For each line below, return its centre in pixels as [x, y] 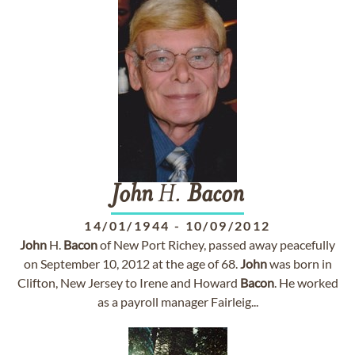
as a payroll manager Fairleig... [177, 302]
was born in [299, 263]
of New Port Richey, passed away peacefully [216, 244]
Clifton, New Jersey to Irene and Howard [128, 282]
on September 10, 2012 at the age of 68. [132, 263]
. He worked [306, 282]
